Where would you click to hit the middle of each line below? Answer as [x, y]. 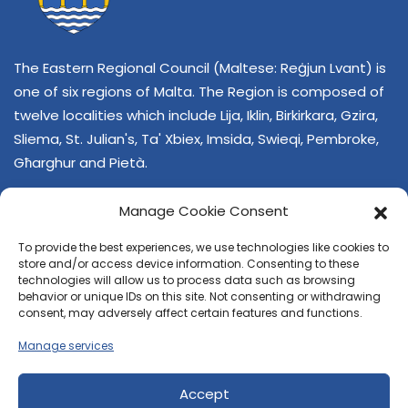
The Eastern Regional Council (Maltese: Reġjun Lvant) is [200, 68]
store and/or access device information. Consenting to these [189, 264]
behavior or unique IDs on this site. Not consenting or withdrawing [199, 296]
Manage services [66, 346]
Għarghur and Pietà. [81, 163]
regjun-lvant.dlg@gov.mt [143, 352]
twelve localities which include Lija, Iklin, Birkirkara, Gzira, [196, 116]
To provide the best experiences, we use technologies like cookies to [204, 247]
